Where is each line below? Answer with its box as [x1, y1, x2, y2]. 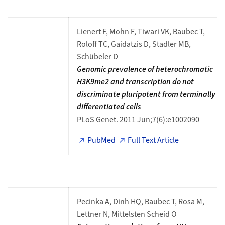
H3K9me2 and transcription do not [76, 76, 194, 87]
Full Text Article [128, 135, 179, 146]
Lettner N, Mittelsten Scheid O [76, 209, 177, 220]
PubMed [87, 135, 116, 146]
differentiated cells [76, 101, 141, 113]
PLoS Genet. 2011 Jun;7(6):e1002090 [76, 114, 199, 125]
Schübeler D [76, 51, 118, 62]
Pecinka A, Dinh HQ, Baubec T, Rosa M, [76, 196, 204, 207]
